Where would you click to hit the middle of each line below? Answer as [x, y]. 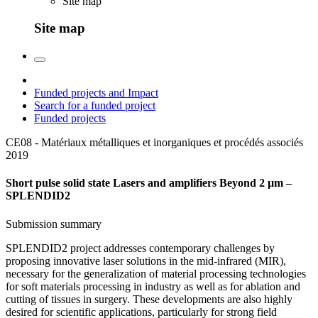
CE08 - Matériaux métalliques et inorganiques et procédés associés [154, 143]
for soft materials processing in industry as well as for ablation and [153, 286]
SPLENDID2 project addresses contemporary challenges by [140, 248]
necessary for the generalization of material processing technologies [156, 273]
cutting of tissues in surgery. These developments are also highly [149, 299]
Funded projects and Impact [96, 93]
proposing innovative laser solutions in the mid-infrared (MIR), [146, 261]
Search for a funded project [95, 106]
